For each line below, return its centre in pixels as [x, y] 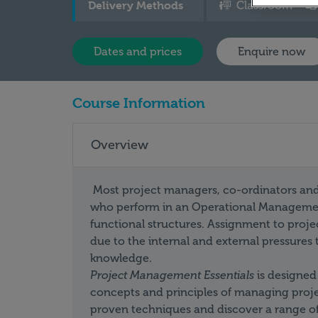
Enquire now [272, 51]
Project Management [146, 275]
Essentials [229, 275]
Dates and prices [138, 51]
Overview [120, 145]
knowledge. [121, 258]
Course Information [139, 103]
